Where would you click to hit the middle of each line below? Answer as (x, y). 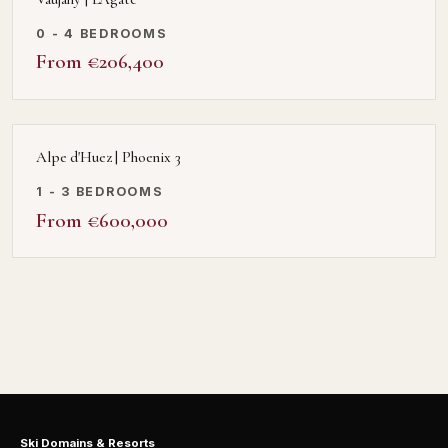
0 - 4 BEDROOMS (102, 33)
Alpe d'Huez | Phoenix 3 (108, 156)
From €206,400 (100, 61)
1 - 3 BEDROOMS (100, 191)
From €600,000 (102, 219)
